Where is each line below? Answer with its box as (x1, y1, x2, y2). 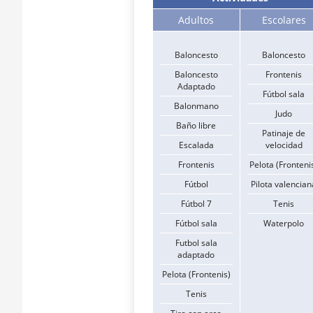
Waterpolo (263, 217, 305, 229)
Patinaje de (262, 126, 306, 139)
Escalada (178, 138, 214, 151)
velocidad (265, 138, 303, 151)
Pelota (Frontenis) (161, 268, 231, 280)
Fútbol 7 (180, 197, 212, 210)
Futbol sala (175, 236, 217, 249)
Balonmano (173, 99, 219, 112)
